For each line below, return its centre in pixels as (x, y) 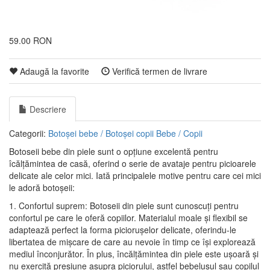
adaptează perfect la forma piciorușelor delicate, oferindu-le (123, 230)
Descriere (47, 109)
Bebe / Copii (179, 133)
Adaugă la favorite (53, 71)
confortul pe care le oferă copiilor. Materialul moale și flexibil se (128, 218)
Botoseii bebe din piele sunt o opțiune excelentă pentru (114, 151)
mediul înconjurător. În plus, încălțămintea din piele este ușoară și (134, 254)
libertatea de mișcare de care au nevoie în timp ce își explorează (132, 242)
